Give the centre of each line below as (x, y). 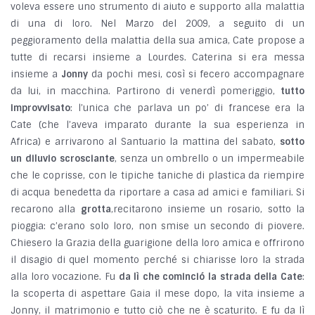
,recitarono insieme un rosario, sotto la (208, 210)
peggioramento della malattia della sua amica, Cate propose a (157, 41)
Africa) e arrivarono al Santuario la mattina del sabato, (145, 142)
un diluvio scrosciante (63, 159)
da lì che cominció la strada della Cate (211, 277)
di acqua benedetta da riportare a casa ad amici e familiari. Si (157, 193)
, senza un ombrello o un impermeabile (209, 159)
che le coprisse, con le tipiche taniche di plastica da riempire (157, 176)
